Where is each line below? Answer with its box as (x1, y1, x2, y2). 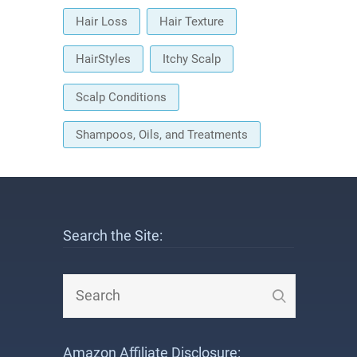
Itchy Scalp (163, 52, 222, 67)
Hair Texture (159, 14, 225, 29)
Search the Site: (63, 227, 163, 244)
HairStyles (76, 52, 131, 67)
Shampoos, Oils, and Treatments (76, 127, 248, 142)
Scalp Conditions (76, 89, 167, 104)
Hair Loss (76, 14, 127, 29)
